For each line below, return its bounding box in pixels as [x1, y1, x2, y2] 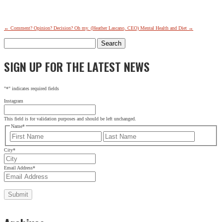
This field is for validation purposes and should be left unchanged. [4, 115, 136, 121]
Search [3, 38, 16, 44]
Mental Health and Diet [140, 25, 187, 31]
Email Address [4, 165, 33, 170]
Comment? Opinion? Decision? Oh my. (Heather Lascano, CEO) [10, 25, 139, 31]
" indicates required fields [8, 85, 59, 91]
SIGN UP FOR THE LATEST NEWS [4, 57, 150, 75]
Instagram [4, 98, 23, 104]
